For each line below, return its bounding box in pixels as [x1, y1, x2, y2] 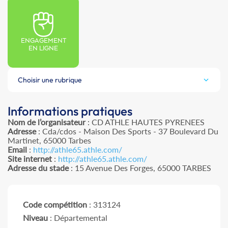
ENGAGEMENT [20, 37, 66, 45]
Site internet [8, 154, 52, 164]
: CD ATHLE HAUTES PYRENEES [85, 117, 205, 127]
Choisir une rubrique [18, 75, 82, 85]
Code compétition [23, 199, 87, 210]
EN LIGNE [28, 45, 58, 53]
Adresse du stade [8, 163, 69, 173]
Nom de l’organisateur [8, 117, 85, 127]
